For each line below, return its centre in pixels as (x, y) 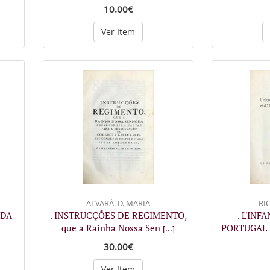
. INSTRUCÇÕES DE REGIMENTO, (118, 215)
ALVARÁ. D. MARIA (118, 203)
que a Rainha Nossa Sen (112, 228)
